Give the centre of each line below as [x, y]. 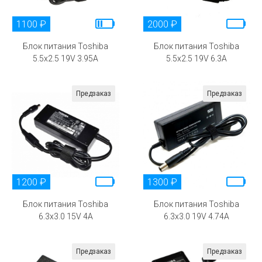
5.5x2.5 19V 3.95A [65, 58]
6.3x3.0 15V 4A [65, 216]
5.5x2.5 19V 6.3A [196, 58]
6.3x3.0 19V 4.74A [196, 216]
